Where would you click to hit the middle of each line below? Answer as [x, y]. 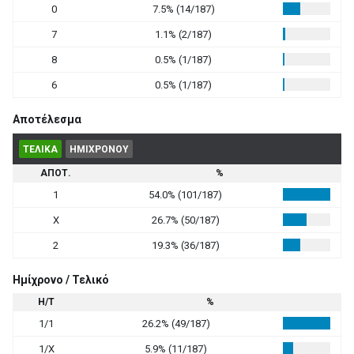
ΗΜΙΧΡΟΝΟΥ [99, 149]
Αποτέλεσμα [47, 119]
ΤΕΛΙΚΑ [40, 149]
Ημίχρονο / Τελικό [61, 280]
